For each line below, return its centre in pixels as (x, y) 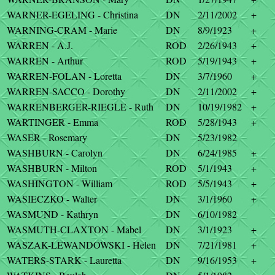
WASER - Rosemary (47, 137)
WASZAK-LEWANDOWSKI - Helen (81, 245)
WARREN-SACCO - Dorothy (66, 91)
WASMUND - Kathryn (52, 214)
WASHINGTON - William (60, 183)
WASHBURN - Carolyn (55, 153)
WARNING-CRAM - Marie (62, 30)
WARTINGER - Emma (52, 122)
